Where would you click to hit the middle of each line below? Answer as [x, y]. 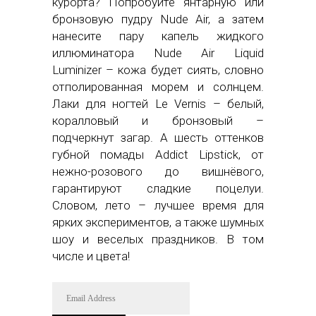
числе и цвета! [91, 256]
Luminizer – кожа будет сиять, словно [158, 69]
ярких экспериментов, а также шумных [158, 222]
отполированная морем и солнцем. [158, 86]
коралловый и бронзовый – [158, 120]
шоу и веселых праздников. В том [158, 239]
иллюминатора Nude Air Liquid [158, 53]
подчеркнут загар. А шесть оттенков [158, 137]
